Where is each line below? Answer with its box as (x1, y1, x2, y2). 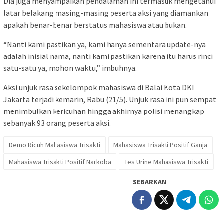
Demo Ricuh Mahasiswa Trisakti (9, 140, 100, 149)
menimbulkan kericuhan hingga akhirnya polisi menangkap (3, 106, 204, 116)
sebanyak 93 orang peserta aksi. (3, 117, 111, 128)
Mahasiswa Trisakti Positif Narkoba (9, 157, 111, 166)
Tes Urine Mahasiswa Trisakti (124, 157, 208, 166)
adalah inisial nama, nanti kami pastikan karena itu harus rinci (3, 51, 213, 61)
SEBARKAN (133, 177, 166, 186)
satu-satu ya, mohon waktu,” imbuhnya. (3, 62, 137, 73)
